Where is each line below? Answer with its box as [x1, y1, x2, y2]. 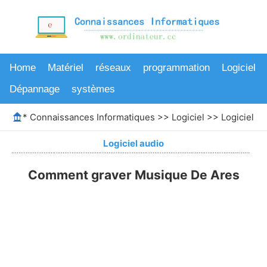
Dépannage [10, 83, 60, 95]
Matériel [48, 62, 83, 73]
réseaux [95, 62, 131, 73]
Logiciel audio [103, 138, 164, 149]
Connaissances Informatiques [30, 111, 155, 123]
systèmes [72, 83, 115, 95]
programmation [143, 62, 210, 73]
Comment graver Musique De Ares [27, 167, 240, 182]
